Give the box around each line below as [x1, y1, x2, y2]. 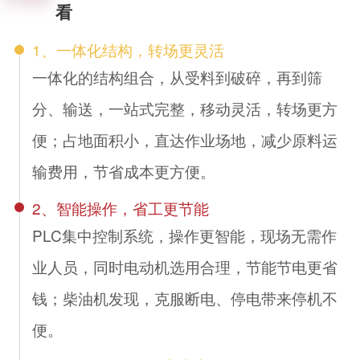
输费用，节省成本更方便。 [32, 159, 216, 182]
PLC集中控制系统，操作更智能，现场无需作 [32, 223, 337, 246]
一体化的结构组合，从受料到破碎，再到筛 [32, 65, 323, 88]
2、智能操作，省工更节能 [32, 196, 210, 219]
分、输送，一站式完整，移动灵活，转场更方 [32, 96, 338, 119]
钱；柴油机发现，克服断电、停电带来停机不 [32, 286, 338, 309]
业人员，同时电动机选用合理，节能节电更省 [32, 255, 338, 277]
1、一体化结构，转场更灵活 [32, 38, 225, 60]
